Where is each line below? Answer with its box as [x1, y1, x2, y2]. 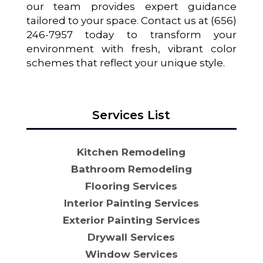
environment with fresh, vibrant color [26, 42, 237, 55]
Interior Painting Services [63, 197, 199, 210]
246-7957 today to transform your [26, 28, 237, 41]
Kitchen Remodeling [77, 146, 186, 158]
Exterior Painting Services [62, 214, 200, 227]
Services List [92, 107, 171, 122]
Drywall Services [87, 231, 176, 244]
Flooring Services [85, 180, 178, 193]
